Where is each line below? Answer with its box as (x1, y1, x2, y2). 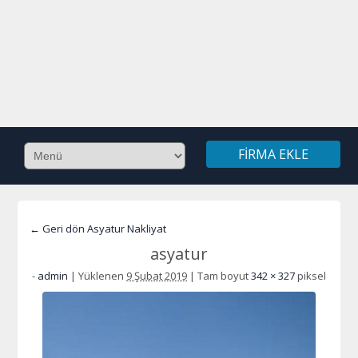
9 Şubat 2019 (126, 268, 187, 283)
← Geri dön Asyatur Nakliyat (30, 221, 167, 236)
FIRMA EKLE (237, 145, 308, 163)
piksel (295, 268, 326, 283)
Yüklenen (78, 268, 124, 283)
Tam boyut (195, 268, 251, 283)
